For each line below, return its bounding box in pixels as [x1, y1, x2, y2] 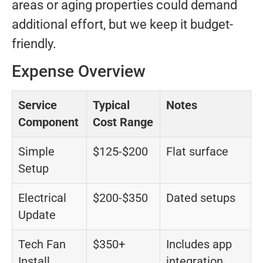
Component [18, 116, 79, 130]
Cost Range [93, 116, 153, 130]
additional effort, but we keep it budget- [12, 17, 233, 32]
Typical [93, 99, 130, 113]
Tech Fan [18, 238, 66, 252]
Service [18, 99, 57, 113]
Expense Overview [12, 62, 146, 82]
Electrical [18, 191, 66, 205]
